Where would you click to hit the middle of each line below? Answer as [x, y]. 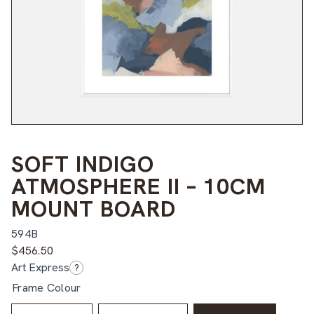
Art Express [40, 267]
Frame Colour [47, 287]
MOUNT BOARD [94, 209]
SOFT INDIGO [83, 164]
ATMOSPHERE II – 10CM [138, 186]
